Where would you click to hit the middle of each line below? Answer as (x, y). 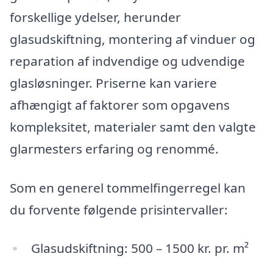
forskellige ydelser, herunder (95, 17)
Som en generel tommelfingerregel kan (128, 187)
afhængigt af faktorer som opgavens (120, 105)
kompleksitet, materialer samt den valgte (133, 127)
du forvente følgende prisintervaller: (119, 209)
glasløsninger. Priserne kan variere (113, 83)
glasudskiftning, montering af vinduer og (133, 39)
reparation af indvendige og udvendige (127, 61)
